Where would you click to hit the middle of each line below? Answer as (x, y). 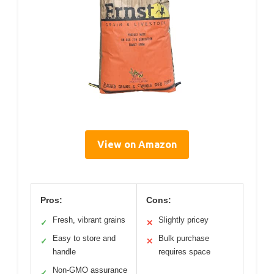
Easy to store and (84, 238)
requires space (184, 251)
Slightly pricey (183, 220)
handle (64, 251)
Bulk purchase (184, 238)
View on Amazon (137, 144)
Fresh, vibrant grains (89, 220)
